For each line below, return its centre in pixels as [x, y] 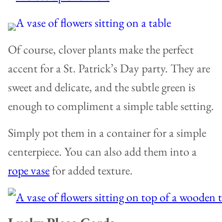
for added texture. [92, 170]
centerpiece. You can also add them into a [102, 152]
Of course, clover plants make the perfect [101, 50]
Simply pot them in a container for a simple [107, 133]
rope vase [29, 170]
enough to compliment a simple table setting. [111, 106]
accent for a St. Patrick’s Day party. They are [109, 68]
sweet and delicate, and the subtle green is [102, 87]
